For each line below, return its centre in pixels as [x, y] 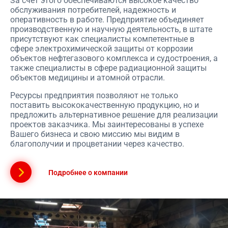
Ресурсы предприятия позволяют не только [94, 95]
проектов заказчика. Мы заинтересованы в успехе [107, 124]
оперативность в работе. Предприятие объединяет [107, 20]
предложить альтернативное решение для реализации [114, 115]
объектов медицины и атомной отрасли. [88, 78]
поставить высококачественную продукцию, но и [105, 105]
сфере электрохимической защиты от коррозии [102, 49]
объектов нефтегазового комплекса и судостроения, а [114, 58]
